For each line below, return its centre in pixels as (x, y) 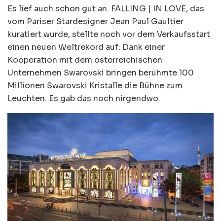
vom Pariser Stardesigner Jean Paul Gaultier (95, 21)
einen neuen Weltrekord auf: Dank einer (86, 47)
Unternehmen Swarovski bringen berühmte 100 (101, 73)
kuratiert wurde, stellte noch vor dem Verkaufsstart (109, 34)
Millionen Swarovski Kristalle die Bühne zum (95, 85)
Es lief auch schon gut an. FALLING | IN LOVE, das (106, 8)
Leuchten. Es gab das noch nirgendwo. (84, 98)
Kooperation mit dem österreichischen (85, 60)
